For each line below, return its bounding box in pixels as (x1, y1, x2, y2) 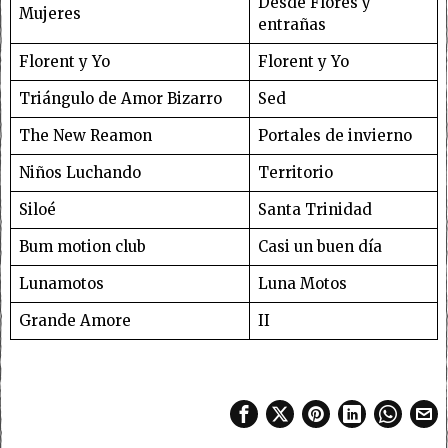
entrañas (257, 14, 326, 34)
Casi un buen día (257, 236, 382, 256)
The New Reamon (18, 125, 152, 145)
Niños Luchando (18, 162, 141, 182)
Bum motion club (18, 236, 146, 256)
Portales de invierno (257, 125, 412, 145)
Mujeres (18, 3, 81, 23)
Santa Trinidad (257, 199, 372, 219)
